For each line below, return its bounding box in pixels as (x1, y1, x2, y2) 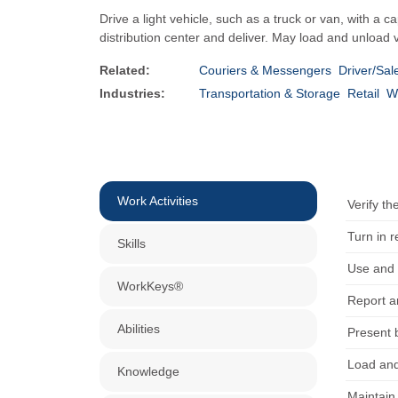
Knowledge (117, 364, 179, 378)
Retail (347, 86, 379, 100)
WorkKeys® (117, 279, 183, 293)
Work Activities (117, 194, 198, 208)
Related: (99, 63, 150, 77)
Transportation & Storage (199, 86, 340, 100)
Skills (117, 236, 146, 251)
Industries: (99, 86, 165, 100)
